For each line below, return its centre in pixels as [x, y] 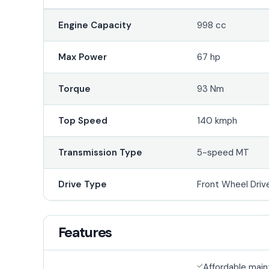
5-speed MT [223, 152]
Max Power [82, 57]
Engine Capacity [95, 25]
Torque [74, 89]
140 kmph [217, 120]
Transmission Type [100, 152]
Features [85, 232]
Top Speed [83, 120]
